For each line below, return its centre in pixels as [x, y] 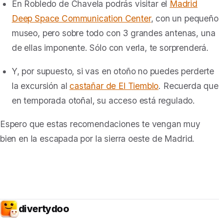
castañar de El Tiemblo [114, 86]
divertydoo [44, 208]
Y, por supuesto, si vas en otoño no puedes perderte [113, 71]
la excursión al [41, 86]
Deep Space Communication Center [81, 18]
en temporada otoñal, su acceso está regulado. [104, 100]
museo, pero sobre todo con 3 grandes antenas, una [114, 33]
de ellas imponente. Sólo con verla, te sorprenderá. [110, 48]
